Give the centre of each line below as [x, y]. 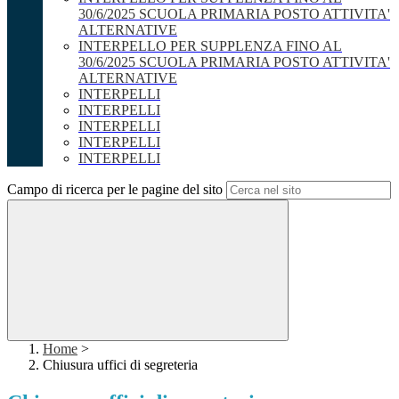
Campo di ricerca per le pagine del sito [115, 190]
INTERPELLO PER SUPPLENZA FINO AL [210, 46]
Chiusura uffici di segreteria [120, 365]
